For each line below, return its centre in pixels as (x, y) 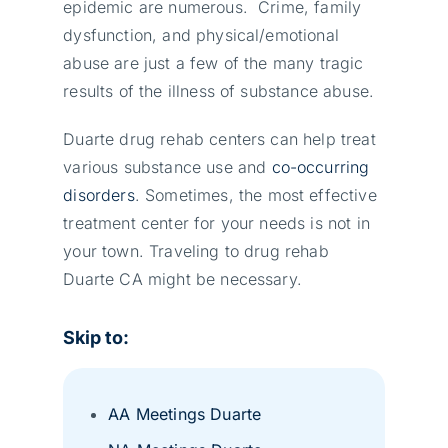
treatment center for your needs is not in (216, 222)
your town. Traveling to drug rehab (196, 250)
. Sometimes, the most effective (255, 194)
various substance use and (167, 166)
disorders (99, 194)
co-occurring (320, 166)
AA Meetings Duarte (185, 413)
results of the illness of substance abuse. (219, 90)
